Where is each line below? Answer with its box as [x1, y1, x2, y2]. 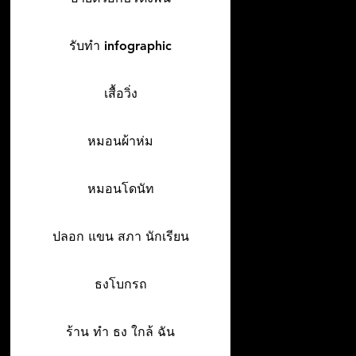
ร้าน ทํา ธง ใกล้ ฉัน [66, 324, 175, 339]
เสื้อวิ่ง [103, 86, 137, 101]
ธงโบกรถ [94, 277, 147, 292]
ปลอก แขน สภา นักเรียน [52, 229, 189, 244]
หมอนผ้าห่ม [87, 133, 153, 149]
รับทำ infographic [69, 38, 172, 53]
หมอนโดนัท [87, 181, 154, 196]
